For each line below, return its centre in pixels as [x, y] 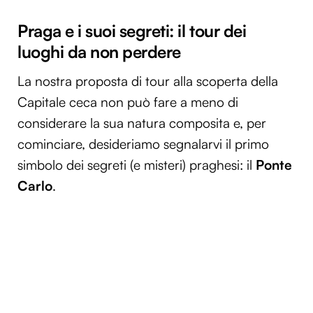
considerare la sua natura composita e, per [142, 123]
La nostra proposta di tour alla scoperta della [148, 81]
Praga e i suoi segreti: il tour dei [132, 30]
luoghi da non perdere [99, 51]
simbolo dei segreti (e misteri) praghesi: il [137, 165]
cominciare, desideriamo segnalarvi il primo [143, 144]
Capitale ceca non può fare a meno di [128, 102]
